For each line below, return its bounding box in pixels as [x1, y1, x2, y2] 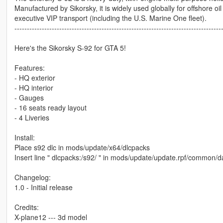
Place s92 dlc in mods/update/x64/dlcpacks [14, 142, 150, 153]
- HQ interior [14, 83, 53, 93]
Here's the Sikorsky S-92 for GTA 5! [14, 43, 126, 53]
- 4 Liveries [14, 112, 49, 123]
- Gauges [14, 93, 44, 103]
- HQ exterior [14, 73, 55, 83]
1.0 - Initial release [14, 182, 73, 193]
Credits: [14, 202, 39, 213]
